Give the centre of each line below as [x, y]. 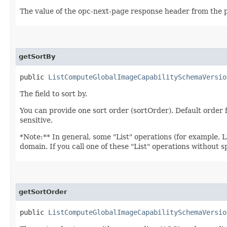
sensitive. [36, 120]
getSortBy [37, 56]
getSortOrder [43, 192]
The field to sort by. [53, 93]
